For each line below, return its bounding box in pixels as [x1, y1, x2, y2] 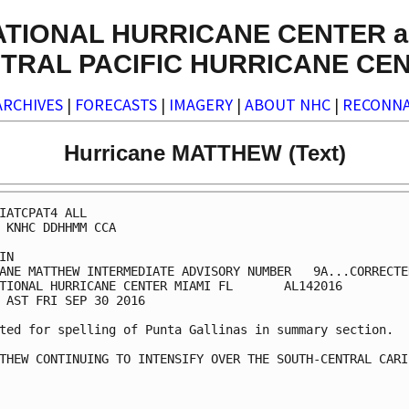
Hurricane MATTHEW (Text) [63, 140, 346, 165]
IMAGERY [169, 94, 233, 116]
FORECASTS [75, 94, 157, 116]
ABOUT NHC [245, 94, 330, 116]
